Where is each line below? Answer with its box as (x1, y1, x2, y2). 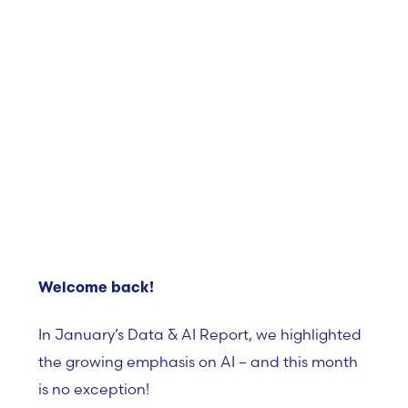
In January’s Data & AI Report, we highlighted (38, 325, 362, 343)
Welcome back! (38, 281, 154, 296)
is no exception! (38, 380, 149, 398)
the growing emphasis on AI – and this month (38, 352, 358, 371)
